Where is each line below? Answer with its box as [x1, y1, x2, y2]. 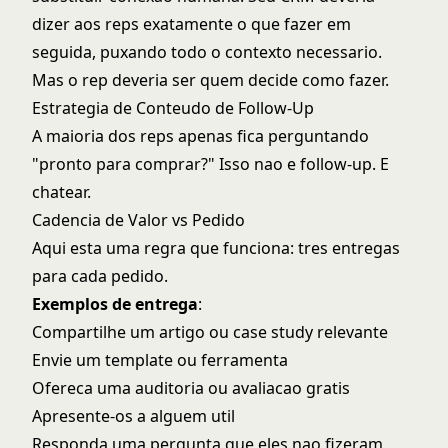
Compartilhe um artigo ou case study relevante [32, 321, 388, 343]
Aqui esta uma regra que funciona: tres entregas [32, 237, 400, 259]
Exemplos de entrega [32, 293, 198, 315]
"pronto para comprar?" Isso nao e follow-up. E [32, 153, 389, 175]
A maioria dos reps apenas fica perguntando [32, 125, 369, 147]
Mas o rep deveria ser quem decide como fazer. [32, 69, 389, 91]
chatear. [32, 181, 91, 203]
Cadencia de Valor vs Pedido [32, 209, 245, 231]
